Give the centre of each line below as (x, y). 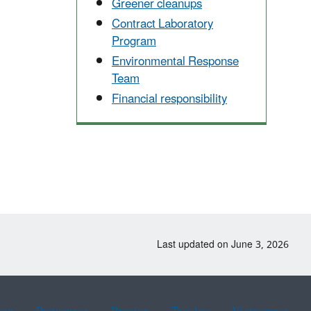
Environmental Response (175, 62)
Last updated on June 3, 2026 (223, 244)
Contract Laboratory (162, 24)
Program (134, 41)
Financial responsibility (169, 100)
